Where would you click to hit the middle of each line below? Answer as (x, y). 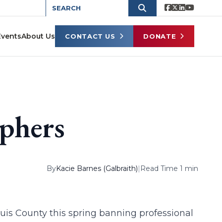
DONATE (160, 36)
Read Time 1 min (169, 168)
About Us (38, 36)
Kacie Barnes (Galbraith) (97, 168)
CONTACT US (90, 36)
